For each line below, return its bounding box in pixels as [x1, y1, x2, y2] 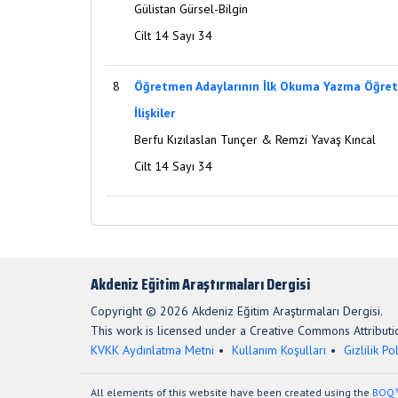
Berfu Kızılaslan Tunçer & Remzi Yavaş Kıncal [134, 131, 376, 147]
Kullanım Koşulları [232, 342, 326, 358]
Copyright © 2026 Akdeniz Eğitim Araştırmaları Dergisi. [91, 303, 383, 319]
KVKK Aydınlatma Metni [91, 342, 214, 358]
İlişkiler [134, 105, 175, 121]
